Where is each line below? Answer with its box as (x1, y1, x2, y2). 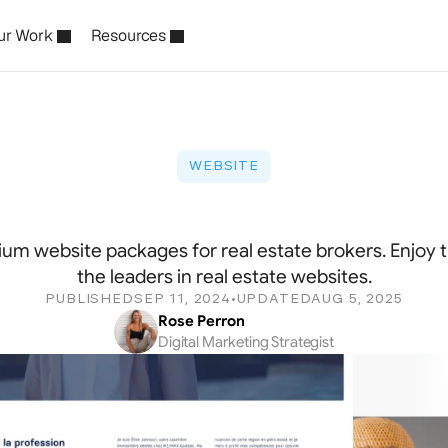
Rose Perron (158, 311, 245, 330)
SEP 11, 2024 (133, 292, 231, 306)
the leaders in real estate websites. (76, 265, 372, 288)
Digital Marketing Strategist (158, 332, 334, 351)
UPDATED (236, 292, 312, 306)
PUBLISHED (45, 292, 134, 306)
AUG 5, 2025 (311, 292, 403, 306)
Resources (90, 25, 167, 46)
